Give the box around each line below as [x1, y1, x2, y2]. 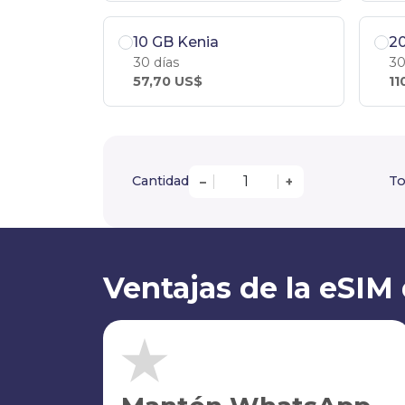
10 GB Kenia [133, 33, 219, 51]
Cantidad [132, 173, 189, 190]
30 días [133, 53, 179, 71]
